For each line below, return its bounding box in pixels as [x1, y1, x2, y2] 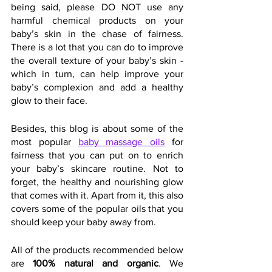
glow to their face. [11, 95, 87, 106]
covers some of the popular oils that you [11, 203, 183, 214]
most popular [11, 137, 78, 147]
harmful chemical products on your [11, 15, 183, 25]
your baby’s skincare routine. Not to [11, 163, 183, 174]
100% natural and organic [33, 258, 158, 268]
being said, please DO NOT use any [11, 2, 183, 12]
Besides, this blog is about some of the [11, 123, 183, 134]
